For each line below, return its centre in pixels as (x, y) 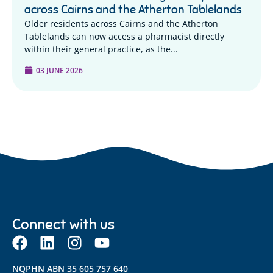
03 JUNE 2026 (59, 70)
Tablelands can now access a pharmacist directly (124, 37)
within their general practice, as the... (101, 49)
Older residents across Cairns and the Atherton (121, 24)
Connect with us (63, 224)
